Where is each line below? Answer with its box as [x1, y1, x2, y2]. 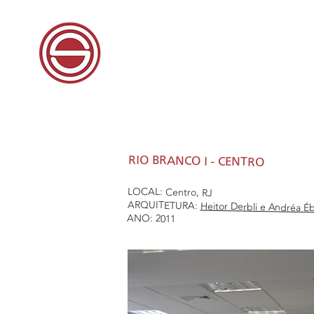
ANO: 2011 [127, 211, 176, 225]
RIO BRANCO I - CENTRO [128, 154, 264, 170]
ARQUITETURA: [127, 198, 200, 212]
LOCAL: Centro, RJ [127, 184, 213, 199]
